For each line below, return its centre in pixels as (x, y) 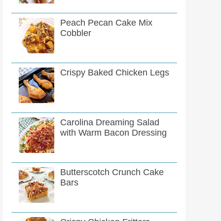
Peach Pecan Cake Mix (107, 23)
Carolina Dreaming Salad (110, 123)
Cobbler (76, 33)
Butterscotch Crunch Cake (112, 172)
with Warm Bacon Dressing (114, 133)
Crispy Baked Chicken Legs (115, 73)
